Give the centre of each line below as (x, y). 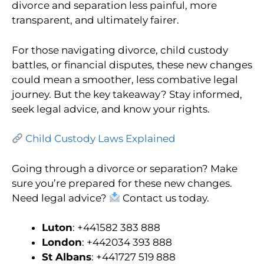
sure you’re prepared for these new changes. (122, 183)
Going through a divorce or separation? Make (125, 168)
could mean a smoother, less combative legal (125, 79)
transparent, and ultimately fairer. (95, 20)
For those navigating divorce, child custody (120, 50)
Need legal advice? (60, 198)
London (62, 242)
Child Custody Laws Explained (100, 139)
